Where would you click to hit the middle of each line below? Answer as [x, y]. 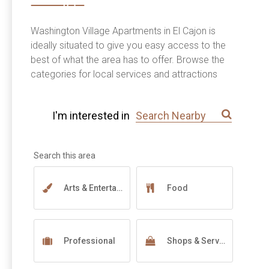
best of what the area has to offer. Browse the [127, 60]
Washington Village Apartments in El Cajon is [123, 31]
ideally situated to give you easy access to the [128, 46]
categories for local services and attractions [124, 74]
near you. [50, 89]
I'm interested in [91, 116]
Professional [90, 241]
